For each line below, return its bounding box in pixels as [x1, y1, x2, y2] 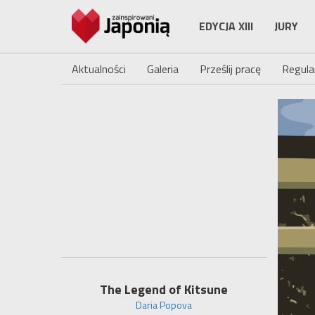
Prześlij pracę [200, 60, 261, 77]
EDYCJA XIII [199, 18, 253, 34]
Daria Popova [136, 297, 193, 312]
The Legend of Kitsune [100, 280, 229, 299]
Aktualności [72, 60, 126, 77]
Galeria [147, 60, 179, 77]
